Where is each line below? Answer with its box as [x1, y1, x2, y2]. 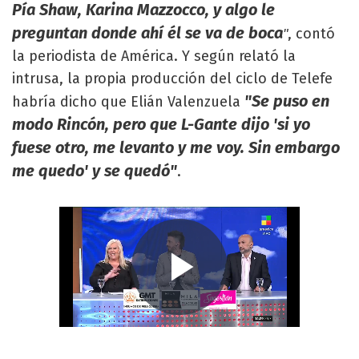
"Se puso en [244, 91, 329, 111]
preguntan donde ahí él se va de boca [12, 23, 283, 42]
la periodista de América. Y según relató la [12, 47, 296, 65]
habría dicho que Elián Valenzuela [12, 93, 244, 111]
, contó [288, 25, 335, 42]
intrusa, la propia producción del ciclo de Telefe [12, 70, 333, 87]
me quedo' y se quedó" [12, 161, 177, 180]
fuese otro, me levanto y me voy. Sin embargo [12, 138, 340, 157]
